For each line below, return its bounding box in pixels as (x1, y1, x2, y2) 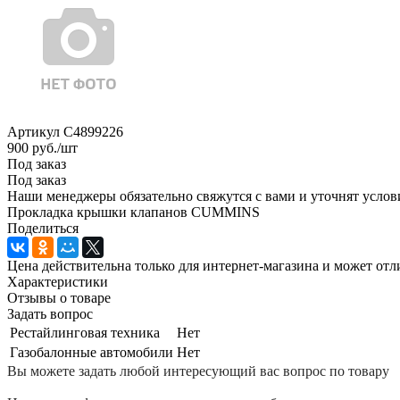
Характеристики (7, 273, 108, 289)
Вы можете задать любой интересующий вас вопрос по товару (7, 362, 389, 379)
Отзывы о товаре (7, 289, 111, 305)
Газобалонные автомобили (10, 344, 173, 360)
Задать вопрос (7, 305, 93, 321)
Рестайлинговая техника (10, 324, 160, 340)
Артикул (7, 123, 60, 139)
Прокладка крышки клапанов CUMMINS (7, 204, 260, 220)
